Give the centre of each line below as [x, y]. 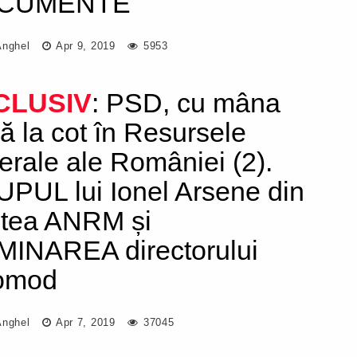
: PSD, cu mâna [186, 103]
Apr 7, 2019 [84, 322]
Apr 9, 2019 [84, 46]
